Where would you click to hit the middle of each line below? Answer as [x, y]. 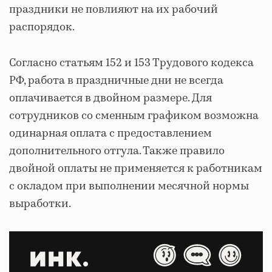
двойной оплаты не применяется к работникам [136, 168]
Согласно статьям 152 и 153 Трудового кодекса [131, 63]
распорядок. [42, 27]
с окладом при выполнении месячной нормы [129, 186]
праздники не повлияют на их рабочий [114, 9]
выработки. [40, 204]
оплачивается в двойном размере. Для [110, 98]
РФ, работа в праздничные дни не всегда [116, 80]
